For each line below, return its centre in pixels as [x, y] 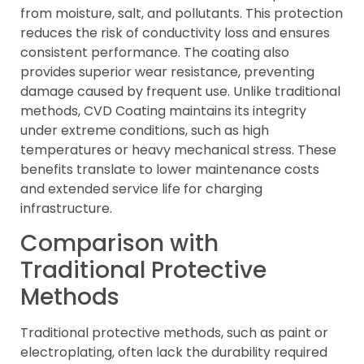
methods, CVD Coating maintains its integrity [163, 110]
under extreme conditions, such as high [145, 130]
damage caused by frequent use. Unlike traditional [180, 91]
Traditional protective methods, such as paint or [174, 333]
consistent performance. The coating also [155, 52]
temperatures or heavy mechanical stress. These [178, 149]
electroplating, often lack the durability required [174, 353]
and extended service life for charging [141, 188]
